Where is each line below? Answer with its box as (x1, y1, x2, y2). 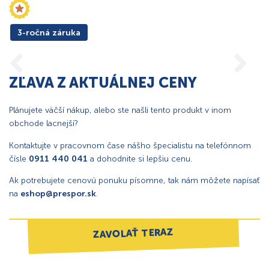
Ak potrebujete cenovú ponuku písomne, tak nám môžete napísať (9, 175, 259, 186)
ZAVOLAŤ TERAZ (93, 226, 174, 240)
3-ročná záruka (17, 28, 80, 38)
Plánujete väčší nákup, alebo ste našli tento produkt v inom (9, 105, 231, 116)
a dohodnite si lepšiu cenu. (88, 153, 192, 164)
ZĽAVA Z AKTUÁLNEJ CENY (9, 74, 197, 92)
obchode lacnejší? (9, 118, 78, 129)
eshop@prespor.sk (20, 189, 96, 199)
